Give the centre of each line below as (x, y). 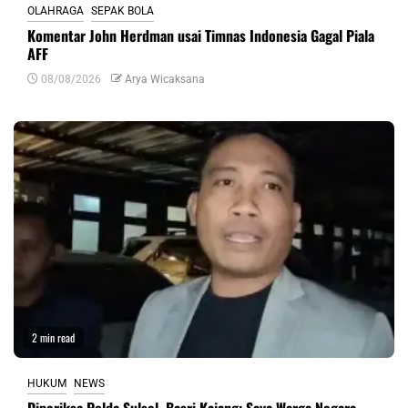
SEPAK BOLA (122, 11)
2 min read (53, 337)
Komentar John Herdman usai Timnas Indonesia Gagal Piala (201, 36)
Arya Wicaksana (165, 79)
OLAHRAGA (56, 11)
